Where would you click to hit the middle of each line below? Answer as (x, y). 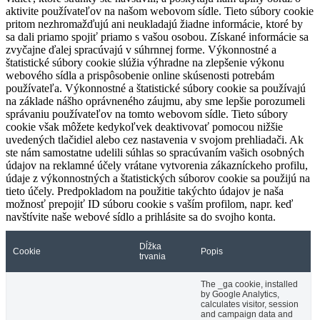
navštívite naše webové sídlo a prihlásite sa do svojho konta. (141, 216)
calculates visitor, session (250, 304)
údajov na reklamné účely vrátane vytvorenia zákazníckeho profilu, (157, 165)
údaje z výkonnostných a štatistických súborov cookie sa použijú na (158, 178)
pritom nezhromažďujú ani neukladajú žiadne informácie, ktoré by (154, 24)
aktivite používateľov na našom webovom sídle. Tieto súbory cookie (160, 11)
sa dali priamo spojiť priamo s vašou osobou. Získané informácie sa (157, 36)
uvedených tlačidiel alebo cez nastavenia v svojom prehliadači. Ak (155, 139)
